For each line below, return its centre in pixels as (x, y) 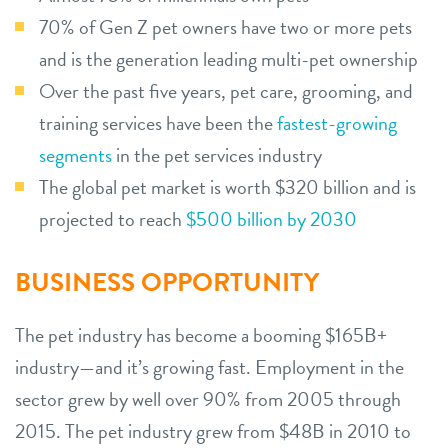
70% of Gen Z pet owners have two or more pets (225, 26)
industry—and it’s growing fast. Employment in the (209, 366)
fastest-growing (337, 122)
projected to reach (112, 218)
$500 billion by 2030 (271, 218)
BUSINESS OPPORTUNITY (167, 282)
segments (75, 154)
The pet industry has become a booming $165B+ (201, 334)
